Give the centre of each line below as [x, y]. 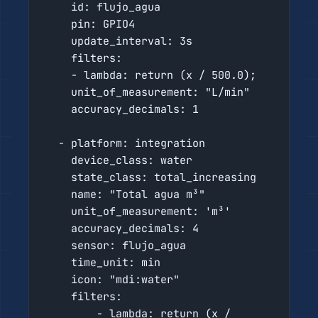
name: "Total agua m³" [58, 194]
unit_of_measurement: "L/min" [58, 92]
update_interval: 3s [58, 41]
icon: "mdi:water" [58, 279]
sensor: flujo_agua [58, 245]
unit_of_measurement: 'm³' [58, 211]
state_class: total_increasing [58, 177]
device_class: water [58, 160]
